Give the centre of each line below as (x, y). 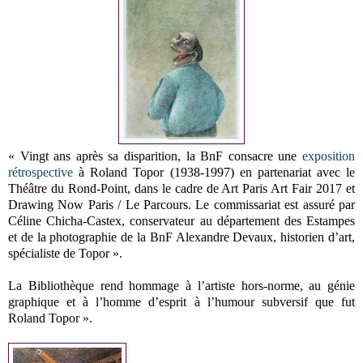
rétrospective (41, 172)
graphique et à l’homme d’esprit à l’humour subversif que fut (181, 301)
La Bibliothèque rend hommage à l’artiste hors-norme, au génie (181, 285)
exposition (329, 156)
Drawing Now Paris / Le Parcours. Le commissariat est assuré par (181, 204)
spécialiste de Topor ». (65, 253)
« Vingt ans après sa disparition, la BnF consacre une (155, 156)
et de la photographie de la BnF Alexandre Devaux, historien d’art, (181, 237)
